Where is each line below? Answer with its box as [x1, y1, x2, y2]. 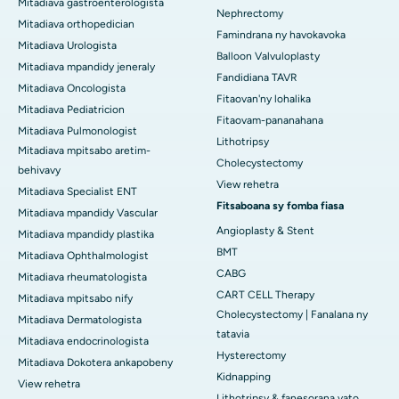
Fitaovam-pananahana [216, 114, 323, 127]
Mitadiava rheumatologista [18, 271, 147, 284]
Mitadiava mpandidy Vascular [18, 207, 158, 220]
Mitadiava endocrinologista [18, 335, 149, 348]
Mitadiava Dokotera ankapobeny [18, 356, 173, 370]
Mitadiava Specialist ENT [18, 185, 137, 199]
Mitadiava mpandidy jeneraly [18, 61, 155, 74]
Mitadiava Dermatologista [18, 313, 142, 327]
